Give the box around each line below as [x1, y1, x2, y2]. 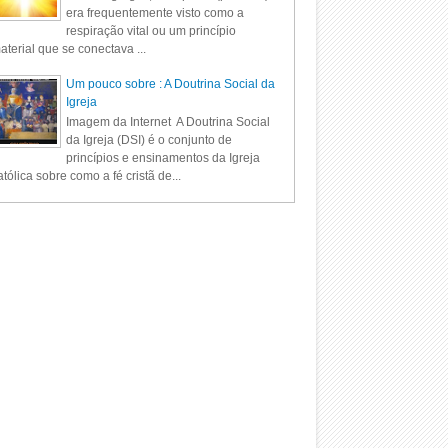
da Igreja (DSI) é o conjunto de [65, 133, 232, 148]
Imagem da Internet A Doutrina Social [65, 115, 270, 130]
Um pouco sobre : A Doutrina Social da [65, 76, 275, 91]
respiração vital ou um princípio [65, 23, 236, 38]
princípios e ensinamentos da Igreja [65, 151, 260, 166]
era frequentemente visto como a [65, 5, 244, 20]
